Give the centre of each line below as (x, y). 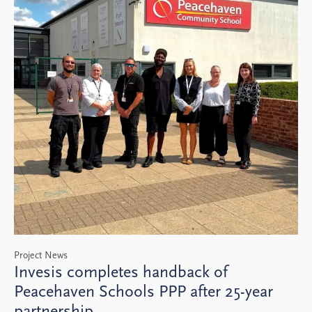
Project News (41, 256)
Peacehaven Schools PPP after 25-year (143, 291)
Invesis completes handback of (121, 272)
